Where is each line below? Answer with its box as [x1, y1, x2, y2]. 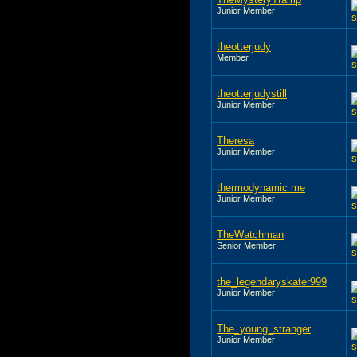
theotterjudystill [217, 87, 287, 100]
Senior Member [217, 240, 276, 250]
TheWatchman [217, 228, 284, 241]
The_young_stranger [217, 322, 311, 335]
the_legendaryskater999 [217, 275, 327, 288]
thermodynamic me [217, 181, 305, 194]
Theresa [217, 134, 254, 147]
